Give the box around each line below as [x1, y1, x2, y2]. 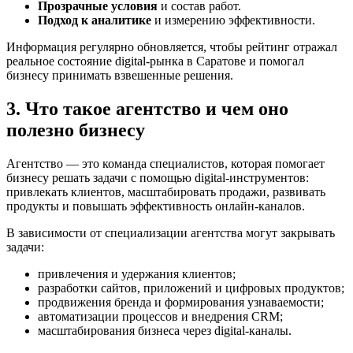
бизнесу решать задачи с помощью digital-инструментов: [6, 171, 309, 185]
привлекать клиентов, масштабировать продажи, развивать [6, 185, 325, 199]
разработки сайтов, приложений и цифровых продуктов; [38, 281, 344, 295]
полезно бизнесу [6, 120, 145, 141]
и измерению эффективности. [151, 13, 315, 28]
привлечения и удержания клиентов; [38, 267, 236, 281]
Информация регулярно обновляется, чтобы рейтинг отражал [6, 40, 337, 54]
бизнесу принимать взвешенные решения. [6, 69, 233, 83]
